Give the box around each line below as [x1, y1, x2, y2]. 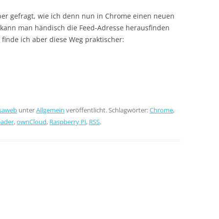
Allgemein [36, 106, 65, 114]
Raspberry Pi [49, 117, 86, 126]
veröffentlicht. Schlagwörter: [65, 106, 150, 114]
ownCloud [17, 117, 46, 126]
